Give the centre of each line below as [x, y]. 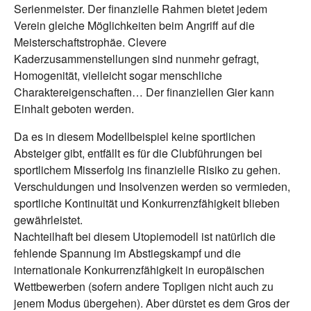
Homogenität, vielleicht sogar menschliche [118, 76]
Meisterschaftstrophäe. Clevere [90, 42]
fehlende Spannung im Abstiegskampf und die [127, 253]
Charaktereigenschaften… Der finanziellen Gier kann [144, 92]
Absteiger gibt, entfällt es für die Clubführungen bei [138, 153]
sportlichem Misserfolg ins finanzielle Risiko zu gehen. [147, 170]
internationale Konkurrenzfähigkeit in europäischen [139, 270]
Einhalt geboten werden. [74, 109]
